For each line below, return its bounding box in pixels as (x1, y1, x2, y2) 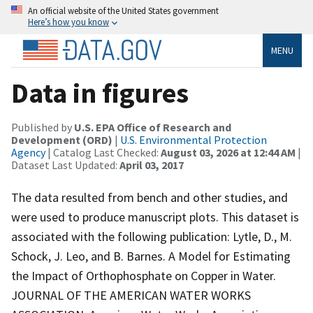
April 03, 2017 (119, 157, 184, 172)
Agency (11, 145, 45, 159)
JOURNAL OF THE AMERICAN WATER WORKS (11, 286, 251, 303)
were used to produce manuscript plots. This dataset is (11, 208, 299, 225)
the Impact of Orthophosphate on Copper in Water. (11, 267, 276, 284)
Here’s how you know (28, 16, 109, 27)
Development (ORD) (11, 132, 112, 147)
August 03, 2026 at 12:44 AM (161, 145, 296, 159)
